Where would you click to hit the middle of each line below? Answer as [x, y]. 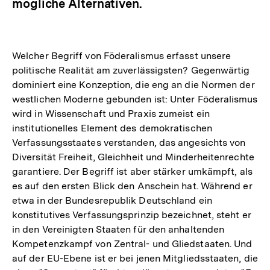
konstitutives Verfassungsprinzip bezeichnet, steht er [132, 215]
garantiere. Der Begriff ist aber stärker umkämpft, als [132, 171]
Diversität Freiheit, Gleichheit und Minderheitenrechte [133, 157]
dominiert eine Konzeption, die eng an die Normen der [133, 84]
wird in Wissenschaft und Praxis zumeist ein [111, 113]
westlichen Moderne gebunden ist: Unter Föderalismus [135, 99]
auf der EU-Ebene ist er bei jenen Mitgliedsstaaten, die [135, 258]
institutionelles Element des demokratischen [112, 128]
